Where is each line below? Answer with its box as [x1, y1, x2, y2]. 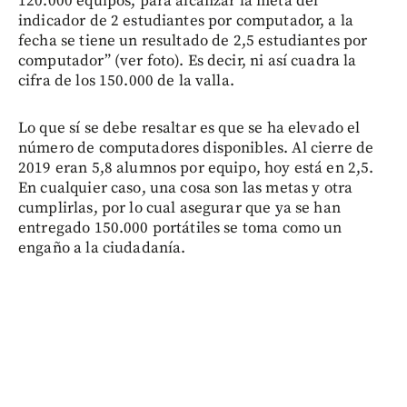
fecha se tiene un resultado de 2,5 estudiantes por [18, 31, 368, 52]
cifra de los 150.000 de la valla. [18, 71, 234, 92]
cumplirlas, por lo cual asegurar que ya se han [18, 198, 341, 219]
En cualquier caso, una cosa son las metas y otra [18, 178, 353, 199]
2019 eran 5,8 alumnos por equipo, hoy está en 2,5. [18, 158, 374, 179]
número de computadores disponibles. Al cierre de [18, 138, 374, 159]
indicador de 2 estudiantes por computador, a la [18, 11, 354, 32]
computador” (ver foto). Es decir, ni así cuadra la [18, 51, 357, 72]
